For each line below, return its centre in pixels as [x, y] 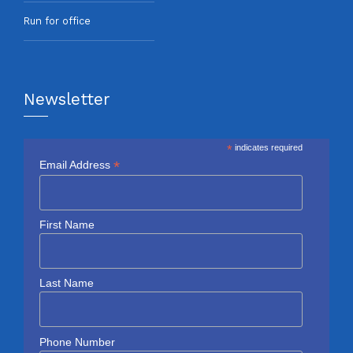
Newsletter [67, 99]
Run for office [57, 21]
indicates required [268, 147]
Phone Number [77, 342]
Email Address [76, 164]
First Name [67, 225]
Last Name [67, 283]
